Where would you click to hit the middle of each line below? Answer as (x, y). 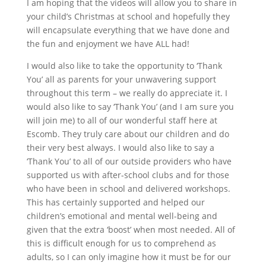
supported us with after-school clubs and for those (128, 175)
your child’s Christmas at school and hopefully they (128, 16)
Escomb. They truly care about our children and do (128, 134)
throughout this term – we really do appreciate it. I (127, 93)
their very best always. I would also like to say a (120, 148)
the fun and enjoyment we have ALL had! (108, 44)
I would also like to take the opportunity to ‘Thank (124, 66)
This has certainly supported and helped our (115, 202)
